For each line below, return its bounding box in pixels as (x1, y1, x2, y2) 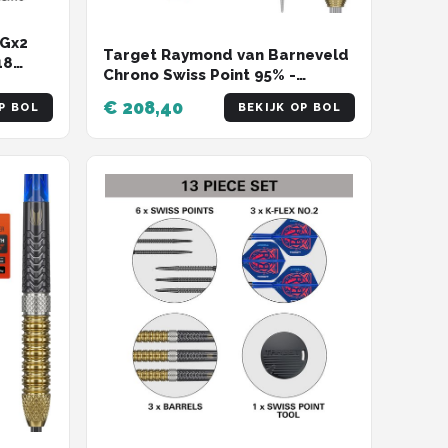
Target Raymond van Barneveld (103, 46, 349, 65)
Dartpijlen (103, 86, 180, 105)
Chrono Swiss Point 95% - (103, 66, 296, 85)
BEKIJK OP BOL (237, 101, 341, 115)
